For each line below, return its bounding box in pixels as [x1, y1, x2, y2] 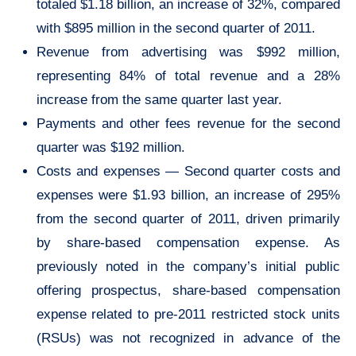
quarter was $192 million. [36, 140, 185, 156]
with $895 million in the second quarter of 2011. [36, 21, 315, 37]
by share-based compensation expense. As [36, 235, 340, 251]
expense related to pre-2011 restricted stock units [36, 307, 340, 323]
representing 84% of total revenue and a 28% [36, 68, 340, 84]
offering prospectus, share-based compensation [36, 283, 340, 299]
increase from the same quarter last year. [36, 92, 282, 108]
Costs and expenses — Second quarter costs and [36, 164, 340, 180]
